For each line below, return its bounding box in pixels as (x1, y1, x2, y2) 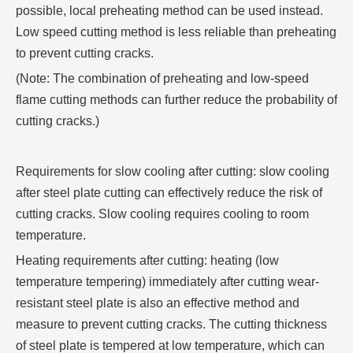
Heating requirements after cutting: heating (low (16, 254, 279, 267)
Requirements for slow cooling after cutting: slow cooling (16, 165, 329, 178)
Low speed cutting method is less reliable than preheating (16, 25, 336, 39)
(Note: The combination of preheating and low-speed (16, 72, 309, 85)
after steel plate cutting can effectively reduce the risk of (16, 186, 322, 199)
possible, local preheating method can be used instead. (16, 4, 323, 17)
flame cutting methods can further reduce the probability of (16, 93, 337, 106)
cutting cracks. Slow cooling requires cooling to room (16, 207, 309, 221)
